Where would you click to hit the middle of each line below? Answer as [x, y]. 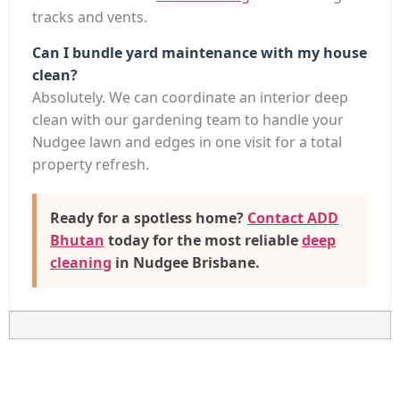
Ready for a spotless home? [149, 217]
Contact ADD [293, 217]
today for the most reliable [203, 240]
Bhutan [77, 240]
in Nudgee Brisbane [183, 262]
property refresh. [91, 164]
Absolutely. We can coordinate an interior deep [190, 97]
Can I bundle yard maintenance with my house [200, 52]
